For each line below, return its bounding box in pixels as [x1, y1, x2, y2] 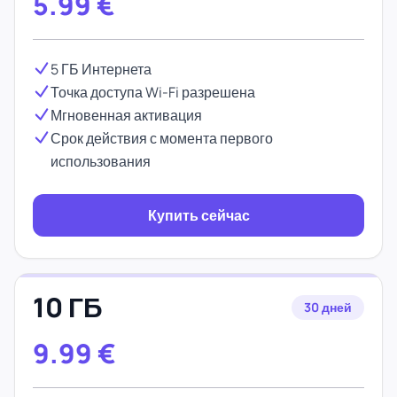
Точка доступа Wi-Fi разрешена [51, 82, 255, 102]
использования [51, 152, 151, 171]
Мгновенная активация [51, 105, 202, 125]
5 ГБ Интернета [51, 59, 152, 79]
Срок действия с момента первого [51, 128, 273, 148]
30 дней [304, 299, 352, 315]
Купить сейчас [147, 206, 250, 225]
